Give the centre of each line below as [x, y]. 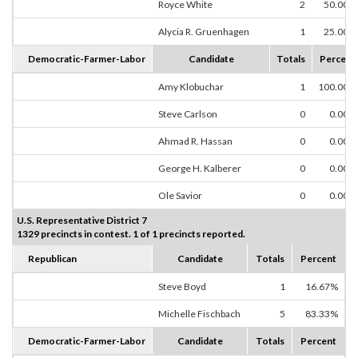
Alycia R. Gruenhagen [204, 32]
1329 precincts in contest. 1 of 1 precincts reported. [131, 234]
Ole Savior [180, 196]
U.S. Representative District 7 [82, 221]
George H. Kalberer [200, 169]
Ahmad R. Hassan [195, 141]
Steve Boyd [182, 287]
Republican [52, 259]
